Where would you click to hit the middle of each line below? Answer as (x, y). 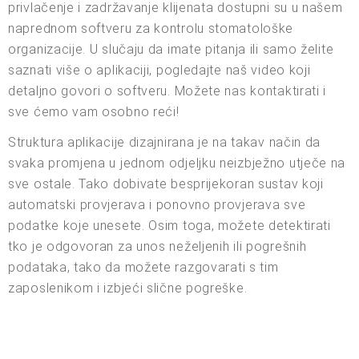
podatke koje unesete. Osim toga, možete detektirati (169, 225)
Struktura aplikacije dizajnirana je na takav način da (165, 142)
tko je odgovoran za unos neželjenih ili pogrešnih (157, 246)
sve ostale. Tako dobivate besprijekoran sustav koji (166, 184)
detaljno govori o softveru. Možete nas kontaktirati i (167, 91)
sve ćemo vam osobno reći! (94, 111)
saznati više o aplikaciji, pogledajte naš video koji (159, 70)
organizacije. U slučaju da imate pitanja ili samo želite (171, 49)
